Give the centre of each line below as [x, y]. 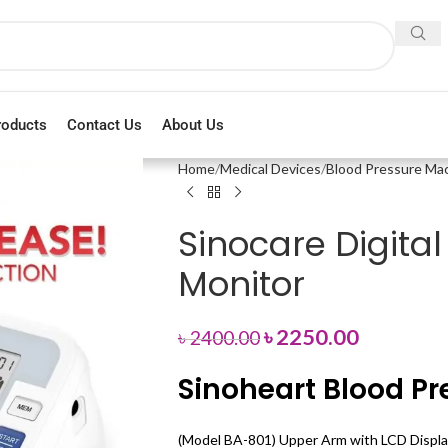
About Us [193, 125]
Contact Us [105, 125]
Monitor [241, 284]
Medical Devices [270, 168]
